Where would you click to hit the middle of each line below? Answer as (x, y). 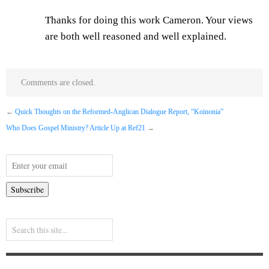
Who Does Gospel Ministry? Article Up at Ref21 (76, 128)
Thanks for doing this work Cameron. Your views (149, 20)
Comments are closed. (58, 83)
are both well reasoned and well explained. (136, 37)
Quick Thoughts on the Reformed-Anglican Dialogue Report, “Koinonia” (119, 112)
